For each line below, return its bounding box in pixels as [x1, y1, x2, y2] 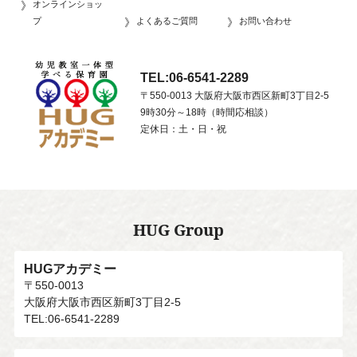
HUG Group [133, 218, 224, 241]
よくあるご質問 [135, 15, 198, 25]
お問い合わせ [239, 15, 292, 25]
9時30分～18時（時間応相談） [139, 106, 273, 118]
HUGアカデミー [24, 262, 117, 277]
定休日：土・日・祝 [139, 123, 226, 135]
